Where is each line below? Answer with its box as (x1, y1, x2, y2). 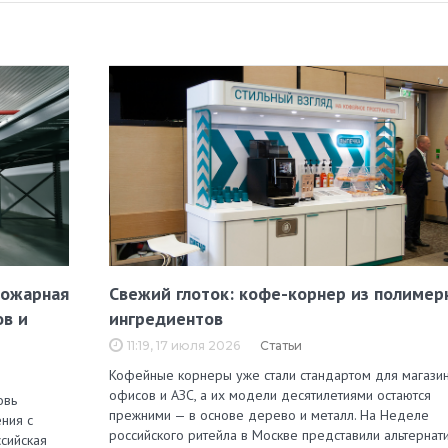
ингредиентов (109, 307, 223, 331)
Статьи (260, 338, 302, 354)
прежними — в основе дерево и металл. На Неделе (109, 406, 429, 425)
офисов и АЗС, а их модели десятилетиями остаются (109, 386, 431, 405)
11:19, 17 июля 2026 (127, 338, 240, 354)
